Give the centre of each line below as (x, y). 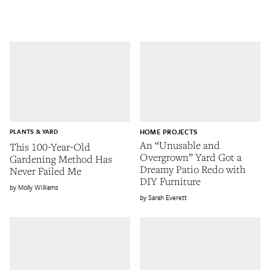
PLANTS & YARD (34, 131)
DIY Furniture (170, 181)
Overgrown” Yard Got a (191, 157)
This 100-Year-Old (50, 147)
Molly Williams (38, 187)
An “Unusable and (180, 145)
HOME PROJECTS (169, 131)
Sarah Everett (168, 197)
